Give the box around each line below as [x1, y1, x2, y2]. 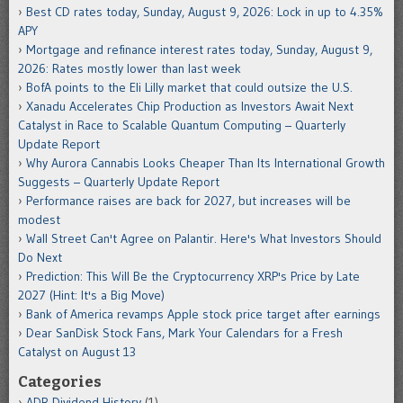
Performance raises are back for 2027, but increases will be [26, 192, 351, 209]
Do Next [18, 248, 62, 265]
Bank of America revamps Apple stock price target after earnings [26, 305, 381, 322]
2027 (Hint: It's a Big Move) [18, 286, 165, 303]
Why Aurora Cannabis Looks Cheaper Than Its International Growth [26, 154, 385, 171]
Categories [18, 372, 102, 390]
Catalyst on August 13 [18, 343, 136, 360]
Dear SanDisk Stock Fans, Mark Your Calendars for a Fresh [26, 324, 343, 341]
